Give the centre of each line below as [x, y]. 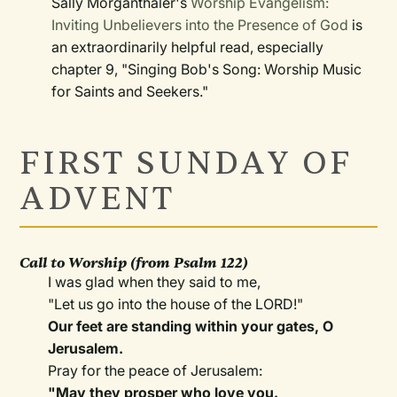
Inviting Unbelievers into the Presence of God [200, 25]
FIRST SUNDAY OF [186, 164]
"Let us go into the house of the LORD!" [176, 304]
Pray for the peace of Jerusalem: [156, 371]
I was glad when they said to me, [156, 282]
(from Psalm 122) [190, 263]
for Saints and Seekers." [130, 92]
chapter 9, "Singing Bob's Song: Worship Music [207, 70]
